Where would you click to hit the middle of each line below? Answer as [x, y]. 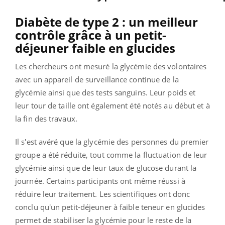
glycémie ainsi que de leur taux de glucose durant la [106, 167]
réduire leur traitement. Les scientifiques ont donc [103, 194]
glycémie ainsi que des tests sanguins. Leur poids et [105, 92]
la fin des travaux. [47, 118]
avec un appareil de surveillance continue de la [97, 79]
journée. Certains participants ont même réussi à [100, 181]
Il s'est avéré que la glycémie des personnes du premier [112, 141]
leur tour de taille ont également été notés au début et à [113, 105]
